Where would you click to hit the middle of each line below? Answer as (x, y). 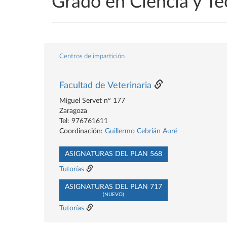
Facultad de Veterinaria (105, 86)
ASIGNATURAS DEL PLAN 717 (113, 187)
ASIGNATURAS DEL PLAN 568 (113, 154)
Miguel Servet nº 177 (92, 101)
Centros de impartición (92, 56)
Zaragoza (73, 111)
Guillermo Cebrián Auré (141, 131)
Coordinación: (82, 131)
